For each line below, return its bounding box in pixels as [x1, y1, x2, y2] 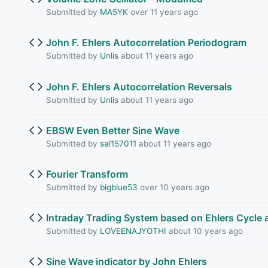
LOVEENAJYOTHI [99, 226, 166, 236]
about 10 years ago [166, 226, 243, 236]
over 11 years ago [127, 7, 198, 17]
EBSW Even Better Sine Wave [45, 124, 179, 136]
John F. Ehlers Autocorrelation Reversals [45, 80, 232, 93]
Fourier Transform [45, 167, 128, 180]
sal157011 [99, 138, 136, 148]
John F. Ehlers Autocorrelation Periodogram [45, 36, 246, 49]
